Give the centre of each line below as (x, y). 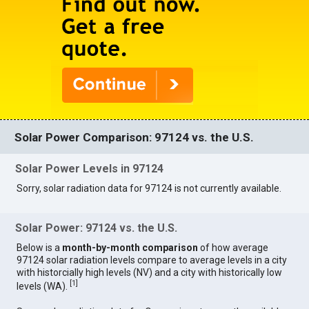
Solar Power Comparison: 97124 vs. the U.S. (134, 137)
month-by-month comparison (130, 247)
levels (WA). (43, 286)
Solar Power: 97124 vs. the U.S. (97, 228)
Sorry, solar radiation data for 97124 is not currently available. (149, 189)
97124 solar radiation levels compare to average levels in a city (152, 260)
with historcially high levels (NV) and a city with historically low (150, 272)
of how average (233, 247)
